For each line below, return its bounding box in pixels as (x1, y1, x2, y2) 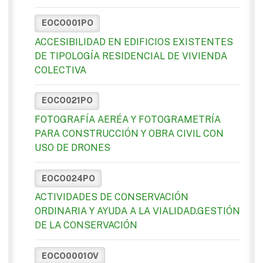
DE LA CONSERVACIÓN (35, 220, 137, 231)
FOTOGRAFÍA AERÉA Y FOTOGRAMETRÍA (35, 114, 221, 126)
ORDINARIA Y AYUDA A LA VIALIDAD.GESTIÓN (35, 205, 240, 217)
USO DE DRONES (35, 142, 110, 154)
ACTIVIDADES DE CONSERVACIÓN (35, 191, 188, 203)
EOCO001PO (41, 18, 93, 28)
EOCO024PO (41, 173, 95, 183)
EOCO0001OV (41, 251, 99, 261)
